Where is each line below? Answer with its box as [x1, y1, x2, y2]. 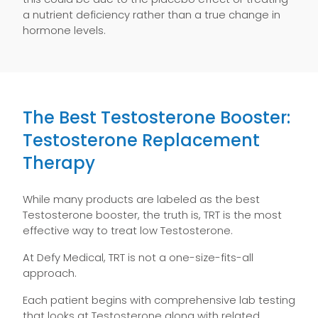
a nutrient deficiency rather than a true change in [23, 7, 280, 22]
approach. [23, 265, 77, 280]
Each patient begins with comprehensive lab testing [23, 292, 295, 307]
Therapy [23, 151, 95, 175]
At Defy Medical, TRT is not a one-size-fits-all [23, 250, 253, 265]
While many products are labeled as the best [23, 192, 260, 207]
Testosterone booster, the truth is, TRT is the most [23, 207, 282, 222]
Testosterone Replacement [23, 128, 260, 152]
